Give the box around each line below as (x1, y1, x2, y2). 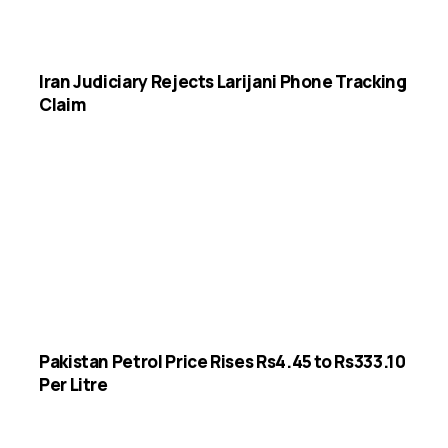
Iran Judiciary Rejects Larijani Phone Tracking (39, 70, 407, 94)
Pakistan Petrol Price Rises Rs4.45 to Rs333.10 (39, 350, 406, 374)
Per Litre (39, 373, 108, 397)
